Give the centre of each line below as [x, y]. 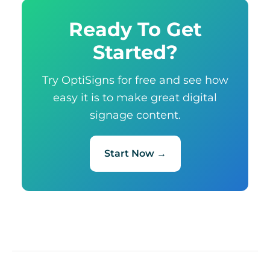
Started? [135, 52]
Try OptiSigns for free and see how [135, 80]
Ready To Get [135, 29]
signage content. [135, 115]
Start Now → [135, 153]
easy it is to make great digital [135, 97]
